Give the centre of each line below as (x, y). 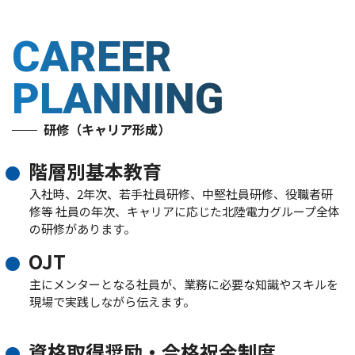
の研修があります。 (83, 228)
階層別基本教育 (95, 170)
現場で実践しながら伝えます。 (113, 301)
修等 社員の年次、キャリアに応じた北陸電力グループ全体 (185, 211)
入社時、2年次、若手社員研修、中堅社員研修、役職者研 (181, 193)
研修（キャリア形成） (107, 130)
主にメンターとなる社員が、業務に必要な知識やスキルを (184, 284)
